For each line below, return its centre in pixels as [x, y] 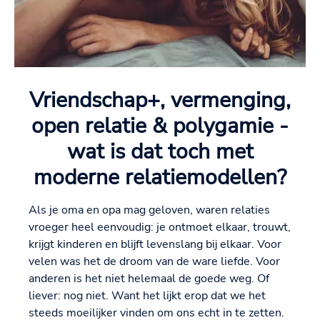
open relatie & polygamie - [160, 126]
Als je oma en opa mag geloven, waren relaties [149, 210]
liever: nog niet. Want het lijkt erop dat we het [147, 296]
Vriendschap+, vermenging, [160, 100]
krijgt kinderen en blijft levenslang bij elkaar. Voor [155, 245]
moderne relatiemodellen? [160, 177]
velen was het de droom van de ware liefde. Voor [154, 262]
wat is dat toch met [160, 152]
